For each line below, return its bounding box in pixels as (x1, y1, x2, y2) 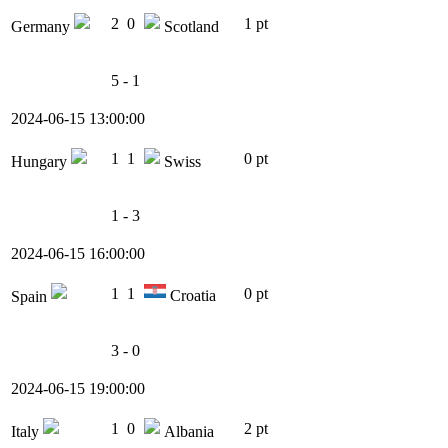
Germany (11, 18, 74, 36)
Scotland (160, 18, 219, 36)
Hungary (11, 153, 71, 171)
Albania (160, 423, 214, 441)
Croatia (166, 287, 216, 305)
